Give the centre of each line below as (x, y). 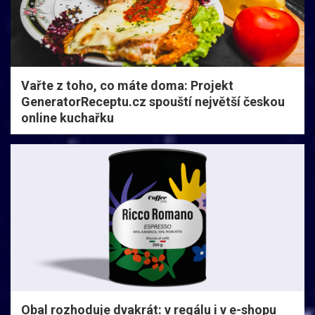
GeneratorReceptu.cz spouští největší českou (153, 101)
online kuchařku (67, 117)
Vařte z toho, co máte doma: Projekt (127, 85)
